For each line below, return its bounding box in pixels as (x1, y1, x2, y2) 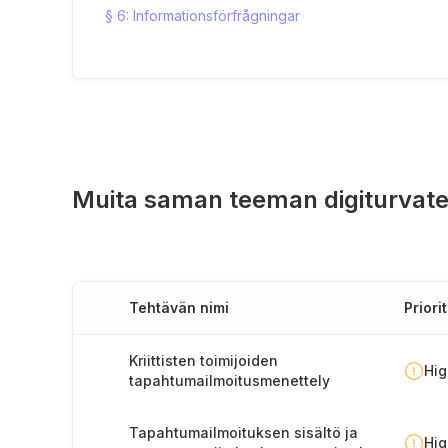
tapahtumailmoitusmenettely (129, 372, 330, 389)
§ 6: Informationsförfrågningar (105, 7, 300, 24)
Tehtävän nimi (129, 299, 229, 316)
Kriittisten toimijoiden (129, 352, 278, 369)
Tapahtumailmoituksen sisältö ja (129, 424, 358, 441)
